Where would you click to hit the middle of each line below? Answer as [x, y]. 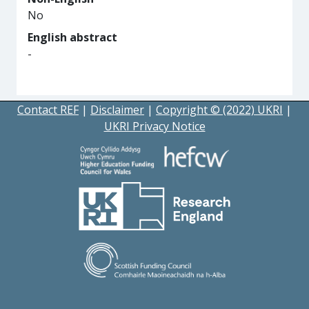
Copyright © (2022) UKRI [219, 110]
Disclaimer [117, 110]
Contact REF [48, 110]
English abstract [72, 37]
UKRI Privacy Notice [154, 126]
